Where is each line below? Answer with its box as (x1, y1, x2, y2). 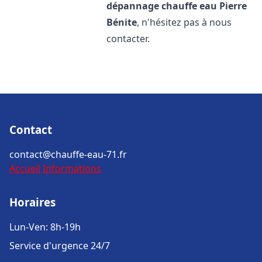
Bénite (106, 16, 137, 29)
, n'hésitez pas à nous (137, 16, 232, 29)
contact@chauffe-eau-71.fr (9, 148, 127, 161)
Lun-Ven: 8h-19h (9, 220, 81, 233)
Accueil (9, 162, 40, 175)
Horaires (9, 195, 56, 209)
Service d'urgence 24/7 (9, 239, 110, 252)
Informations (43, 162, 101, 175)
